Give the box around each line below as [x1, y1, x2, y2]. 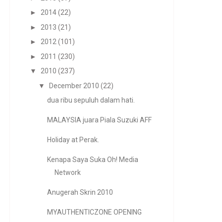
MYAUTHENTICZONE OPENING [47, 208, 142, 216]
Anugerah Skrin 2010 [47, 188, 113, 196]
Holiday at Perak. [47, 136, 99, 144]
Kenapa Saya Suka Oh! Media [47, 156, 138, 164]
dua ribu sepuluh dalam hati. [47, 96, 135, 104]
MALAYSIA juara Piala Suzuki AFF [47, 116, 152, 124]
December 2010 [49, 81, 99, 90]
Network [54, 168, 81, 176]
